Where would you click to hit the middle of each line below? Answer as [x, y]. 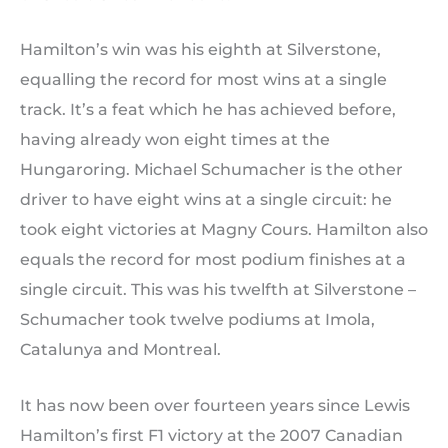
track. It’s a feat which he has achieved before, [208, 110]
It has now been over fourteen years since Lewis [215, 405]
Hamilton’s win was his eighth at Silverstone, [200, 50]
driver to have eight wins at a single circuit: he [206, 200]
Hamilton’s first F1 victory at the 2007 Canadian [211, 435]
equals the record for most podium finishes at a [213, 260]
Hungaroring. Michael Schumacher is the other [211, 170]
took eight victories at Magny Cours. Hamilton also [224, 230]
